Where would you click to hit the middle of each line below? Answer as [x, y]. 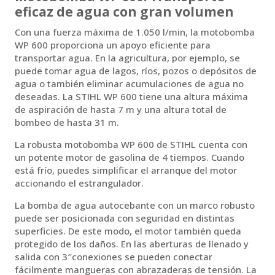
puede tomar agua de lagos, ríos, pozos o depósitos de [136, 70]
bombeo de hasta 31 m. [67, 122]
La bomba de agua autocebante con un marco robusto [135, 205]
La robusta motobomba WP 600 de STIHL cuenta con [131, 144]
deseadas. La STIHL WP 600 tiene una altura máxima [131, 96]
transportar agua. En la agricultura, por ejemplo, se [127, 57]
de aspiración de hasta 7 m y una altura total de [121, 109]
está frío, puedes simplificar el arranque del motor [126, 170]
